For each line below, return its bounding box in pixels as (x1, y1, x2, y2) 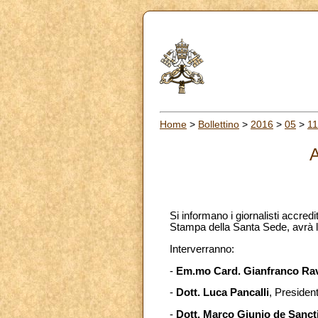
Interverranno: (170, 243, 234, 255)
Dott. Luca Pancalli (176, 287, 269, 299)
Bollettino (198, 118, 239, 130)
